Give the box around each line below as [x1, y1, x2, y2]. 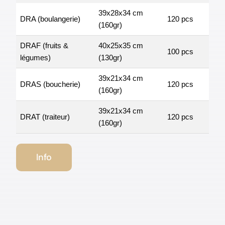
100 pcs [167, 47, 193, 56]
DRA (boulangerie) [20, 14, 80, 23]
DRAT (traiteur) [20, 112, 70, 121]
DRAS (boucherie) [20, 79, 80, 88]
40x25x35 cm [98, 41, 143, 50]
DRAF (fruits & [20, 41, 68, 50]
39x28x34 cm [98, 8, 143, 17]
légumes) [20, 53, 51, 62]
